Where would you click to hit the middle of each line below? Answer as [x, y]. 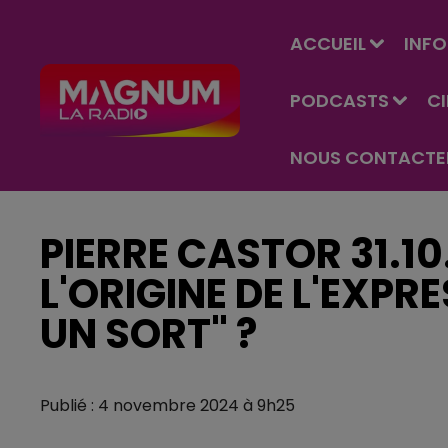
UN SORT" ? [148, 334]
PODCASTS [339, 100]
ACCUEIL [328, 43]
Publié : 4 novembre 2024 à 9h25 [167, 405]
